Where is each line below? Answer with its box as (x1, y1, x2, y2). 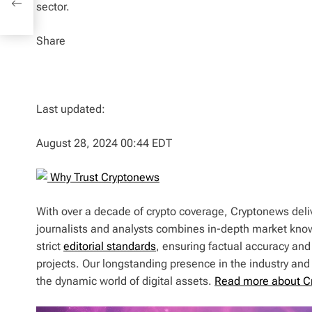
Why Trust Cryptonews (50, 170, 159, 184)
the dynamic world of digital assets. (36, 274, 214, 288)
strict (36, 239, 63, 253)
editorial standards (63, 239, 156, 253)
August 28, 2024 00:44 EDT (36, 136, 172, 150)
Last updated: (36, 102, 105, 116)
